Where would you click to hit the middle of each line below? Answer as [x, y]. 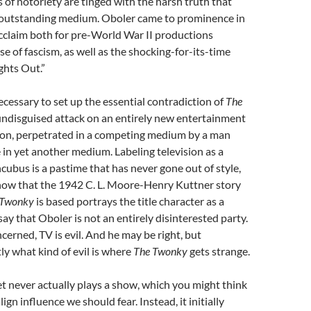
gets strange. [220, 251]
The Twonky [161, 251]
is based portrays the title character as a [129, 201]
